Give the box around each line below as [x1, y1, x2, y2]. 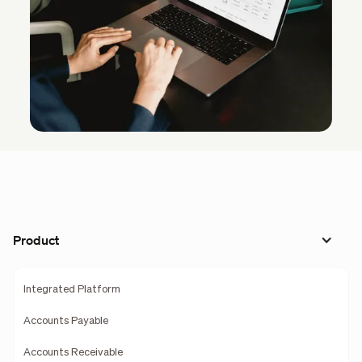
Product [12, 232, 59, 249]
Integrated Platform [23, 284, 120, 295]
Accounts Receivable [23, 347, 123, 358]
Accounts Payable [23, 315, 108, 326]
